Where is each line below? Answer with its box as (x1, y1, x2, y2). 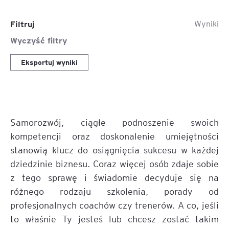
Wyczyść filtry (10, 34, 67, 45)
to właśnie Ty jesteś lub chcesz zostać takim (10, 213, 219, 224)
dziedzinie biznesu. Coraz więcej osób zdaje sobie (10, 157, 219, 169)
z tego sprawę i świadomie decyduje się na (10, 171, 219, 183)
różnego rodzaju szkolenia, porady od (10, 185, 219, 197)
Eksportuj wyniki (21, 58, 78, 67)
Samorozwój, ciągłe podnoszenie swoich (10, 116, 219, 128)
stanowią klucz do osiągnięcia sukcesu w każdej (10, 144, 219, 155)
